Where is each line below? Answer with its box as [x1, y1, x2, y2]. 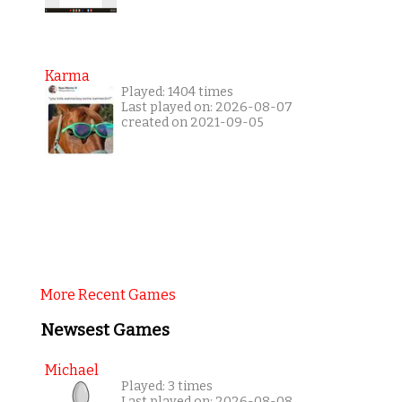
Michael [44, 361, 99, 379]
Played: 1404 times [120, 84, 233, 100]
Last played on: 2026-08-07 [120, 100, 293, 116]
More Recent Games [39, 286, 176, 304]
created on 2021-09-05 [120, 115, 264, 131]
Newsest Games [39, 320, 170, 341]
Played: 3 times [120, 378, 213, 394]
